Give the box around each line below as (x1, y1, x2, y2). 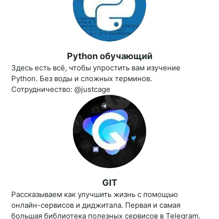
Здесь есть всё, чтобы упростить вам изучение (11, 63, 180, 73)
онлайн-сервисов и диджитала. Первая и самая (11, 200, 180, 210)
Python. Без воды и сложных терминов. (11, 74, 152, 84)
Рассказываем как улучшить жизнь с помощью (11, 190, 178, 199)
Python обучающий (66, 51, 153, 62)
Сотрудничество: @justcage (11, 85, 110, 94)
